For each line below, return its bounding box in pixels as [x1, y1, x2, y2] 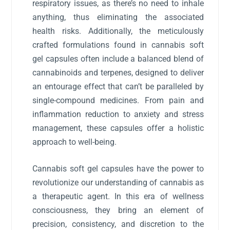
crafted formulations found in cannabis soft [32, 40, 204, 50]
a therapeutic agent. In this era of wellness [32, 191, 204, 202]
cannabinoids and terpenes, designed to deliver [32, 67, 204, 78]
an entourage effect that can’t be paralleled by [32, 81, 204, 91]
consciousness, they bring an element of [32, 205, 204, 216]
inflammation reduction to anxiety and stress [32, 109, 204, 119]
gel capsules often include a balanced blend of [32, 53, 204, 64]
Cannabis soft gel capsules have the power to [32, 164, 204, 174]
